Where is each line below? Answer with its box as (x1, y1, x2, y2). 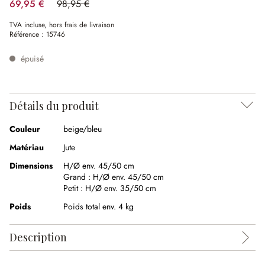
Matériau (9, 141, 44, 153)
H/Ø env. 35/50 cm (85, 182, 156, 194)
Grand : (63, 171, 93, 183)
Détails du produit (9, 99, 99, 113)
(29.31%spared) (56, 2, 118, 17)
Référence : (9, 29, 46, 40)
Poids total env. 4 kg (63, 201, 134, 212)
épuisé (18, 53, 44, 64)
